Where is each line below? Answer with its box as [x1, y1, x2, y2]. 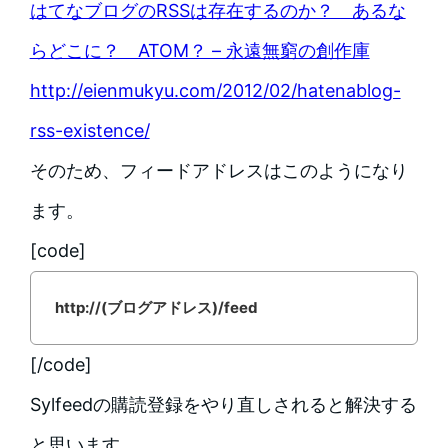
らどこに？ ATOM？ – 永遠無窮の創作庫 [29, 40, 370, 62]
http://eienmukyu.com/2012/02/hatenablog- [29, 80, 401, 102]
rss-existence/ [29, 120, 150, 142]
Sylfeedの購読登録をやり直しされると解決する [29, 394, 417, 416]
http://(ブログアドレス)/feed [54, 298, 258, 318]
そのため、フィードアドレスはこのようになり [29, 160, 408, 182]
